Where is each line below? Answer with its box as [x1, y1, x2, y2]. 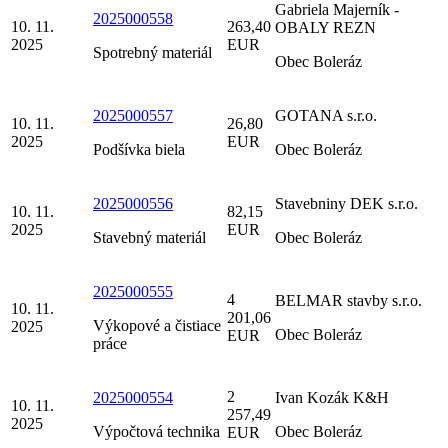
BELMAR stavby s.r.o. [275, 291, 422, 309]
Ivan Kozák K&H [275, 388, 389, 406]
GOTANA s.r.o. [275, 106, 377, 124]
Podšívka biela [93, 140, 185, 158]
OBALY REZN [275, 18, 376, 36]
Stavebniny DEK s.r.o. [275, 194, 418, 212]
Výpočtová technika [93, 422, 220, 440]
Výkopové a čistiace [93, 316, 221, 334]
